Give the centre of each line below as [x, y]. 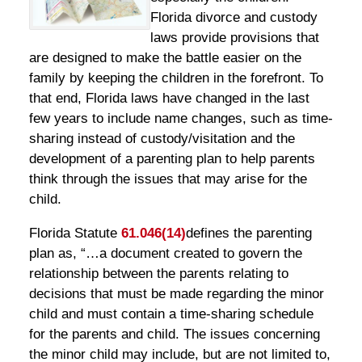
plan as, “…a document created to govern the [165, 254]
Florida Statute [75, 234]
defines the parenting [248, 234]
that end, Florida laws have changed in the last [169, 99]
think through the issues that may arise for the [168, 179]
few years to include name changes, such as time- [181, 119]
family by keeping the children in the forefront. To [176, 78]
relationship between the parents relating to [158, 274]
